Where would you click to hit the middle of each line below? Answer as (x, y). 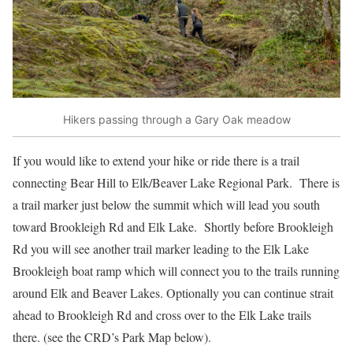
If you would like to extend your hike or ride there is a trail (156, 160)
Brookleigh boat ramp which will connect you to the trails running (176, 270)
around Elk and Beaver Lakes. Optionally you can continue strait (173, 292)
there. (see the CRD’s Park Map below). (112, 336)
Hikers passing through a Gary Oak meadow (176, 120)
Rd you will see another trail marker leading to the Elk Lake (161, 248)
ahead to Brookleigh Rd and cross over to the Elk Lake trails (162, 314)
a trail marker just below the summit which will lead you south (166, 204)
